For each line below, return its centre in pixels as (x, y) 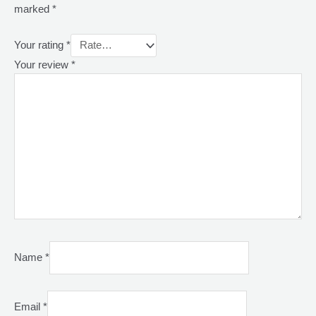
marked (33, 9)
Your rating (40, 45)
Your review (43, 65)
